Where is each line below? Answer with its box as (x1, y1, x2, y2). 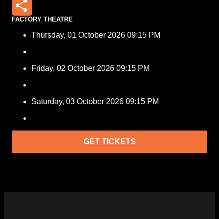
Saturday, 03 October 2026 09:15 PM (31, 97, 159, 106)
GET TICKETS (83, 137, 136, 146)
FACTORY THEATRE (12, 16, 73, 23)
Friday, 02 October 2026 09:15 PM (31, 64, 150, 72)
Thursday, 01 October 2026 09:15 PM (31, 31, 160, 39)
